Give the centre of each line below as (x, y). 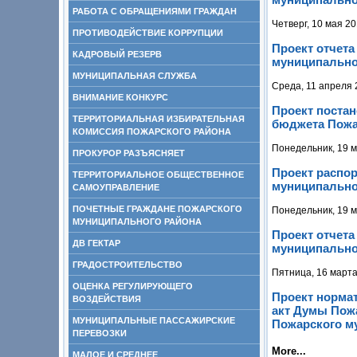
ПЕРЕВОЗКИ (100, 333)
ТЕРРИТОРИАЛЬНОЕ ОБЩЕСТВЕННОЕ (158, 175)
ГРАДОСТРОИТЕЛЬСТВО (127, 265)
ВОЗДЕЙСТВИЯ (107, 299)
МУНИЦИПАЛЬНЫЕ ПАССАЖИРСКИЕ (154, 320)
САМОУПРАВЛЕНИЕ (116, 187)
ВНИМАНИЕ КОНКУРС (120, 97)
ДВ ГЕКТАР (96, 243)
